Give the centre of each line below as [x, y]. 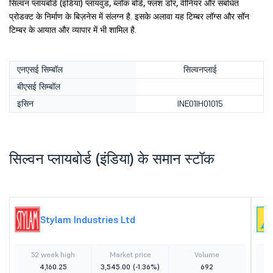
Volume [207, 254]
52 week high [53, 254]
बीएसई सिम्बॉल [39, 87]
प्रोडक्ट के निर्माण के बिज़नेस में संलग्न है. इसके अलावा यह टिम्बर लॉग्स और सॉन [129, 16]
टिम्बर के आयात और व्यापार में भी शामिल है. [73, 30]
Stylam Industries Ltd [88, 219]
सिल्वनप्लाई [200, 69]
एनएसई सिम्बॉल [40, 69]
